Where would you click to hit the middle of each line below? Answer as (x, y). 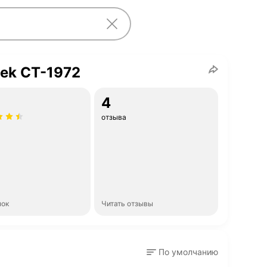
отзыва (114, 117)
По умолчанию (188, 252)
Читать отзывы (127, 204)
